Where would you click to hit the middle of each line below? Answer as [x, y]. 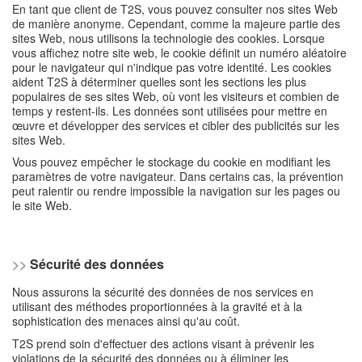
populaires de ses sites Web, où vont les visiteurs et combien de [176, 96]
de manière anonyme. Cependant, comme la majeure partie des [176, 23]
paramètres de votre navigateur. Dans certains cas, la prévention [178, 176]
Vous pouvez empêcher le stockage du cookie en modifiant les [171, 162]
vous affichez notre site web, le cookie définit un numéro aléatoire [179, 52]
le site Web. [42, 205]
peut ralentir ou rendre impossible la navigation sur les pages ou [176, 191]
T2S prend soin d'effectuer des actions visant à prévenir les [163, 343]
